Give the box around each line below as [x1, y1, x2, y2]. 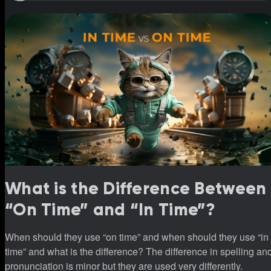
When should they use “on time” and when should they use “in [5, 230, 269, 244]
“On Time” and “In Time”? [5, 199, 216, 221]
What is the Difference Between [5, 178, 267, 200]
